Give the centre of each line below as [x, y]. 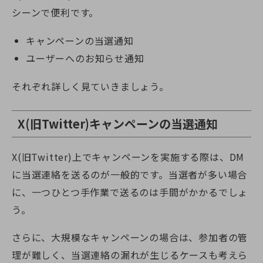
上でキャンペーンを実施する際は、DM [158, 156]
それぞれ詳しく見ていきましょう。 [90, 86]
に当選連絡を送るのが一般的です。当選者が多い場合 [130, 174]
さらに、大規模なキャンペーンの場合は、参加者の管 [130, 237]
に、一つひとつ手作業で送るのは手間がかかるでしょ [130, 192]
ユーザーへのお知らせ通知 [85, 58]
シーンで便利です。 [55, 12]
